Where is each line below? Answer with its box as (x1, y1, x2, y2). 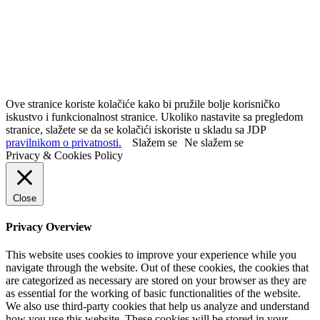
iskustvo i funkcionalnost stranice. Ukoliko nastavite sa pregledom (6, 110, 303, 123)
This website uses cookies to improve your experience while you (6, 249, 296, 261)
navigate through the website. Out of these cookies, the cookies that (6, 261, 309, 274)
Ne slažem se (184, 136, 244, 149)
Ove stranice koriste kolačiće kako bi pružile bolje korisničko (6, 97, 280, 110)
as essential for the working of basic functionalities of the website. (6, 287, 301, 300)
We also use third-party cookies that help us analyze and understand (6, 300, 309, 313)
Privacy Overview (6, 221, 92, 234)
